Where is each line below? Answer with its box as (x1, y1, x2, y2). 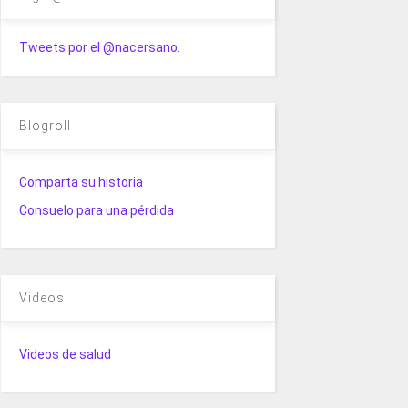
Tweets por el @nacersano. (18, 39, 180, 55)
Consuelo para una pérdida (18, 202, 174, 218)
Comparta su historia (18, 174, 143, 189)
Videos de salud (18, 346, 111, 362)
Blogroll (18, 117, 71, 133)
